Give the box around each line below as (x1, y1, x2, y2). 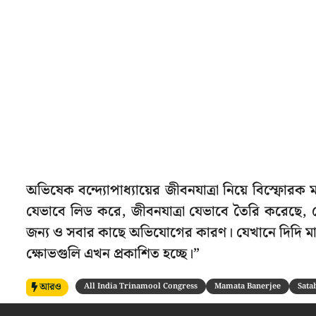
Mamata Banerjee (214, 279, 281, 293)
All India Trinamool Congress (84, 279, 197, 293)
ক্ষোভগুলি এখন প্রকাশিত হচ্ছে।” (26, 242, 200, 265)
